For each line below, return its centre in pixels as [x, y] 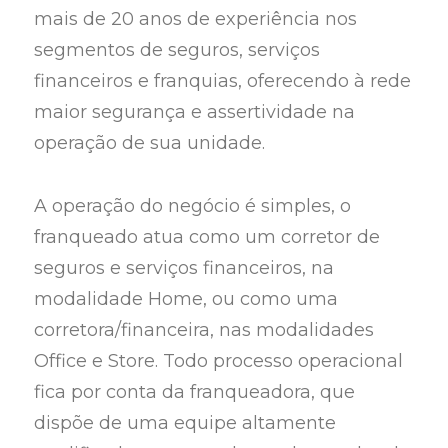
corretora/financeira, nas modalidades [204, 329]
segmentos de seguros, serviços [177, 50]
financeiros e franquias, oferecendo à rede [223, 81]
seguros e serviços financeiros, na [184, 267]
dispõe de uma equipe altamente [185, 422]
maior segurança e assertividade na [195, 112]
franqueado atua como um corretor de [207, 236]
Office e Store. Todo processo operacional [219, 360]
